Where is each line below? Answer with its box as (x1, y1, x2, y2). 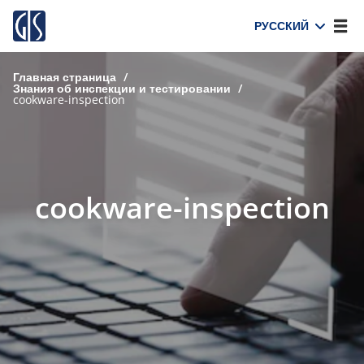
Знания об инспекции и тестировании (13, 80, 231, 96)
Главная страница (13, 69, 116, 84)
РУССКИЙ (254, 18, 309, 33)
